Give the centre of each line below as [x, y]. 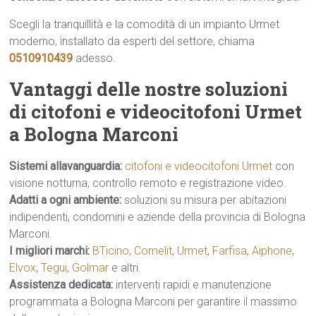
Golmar [91, 268]
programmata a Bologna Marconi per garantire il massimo [153, 302]
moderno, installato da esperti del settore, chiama [132, 41]
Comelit [153, 251]
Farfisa [230, 251]
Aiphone [272, 251]
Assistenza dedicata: [61, 285]
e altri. [125, 268]
